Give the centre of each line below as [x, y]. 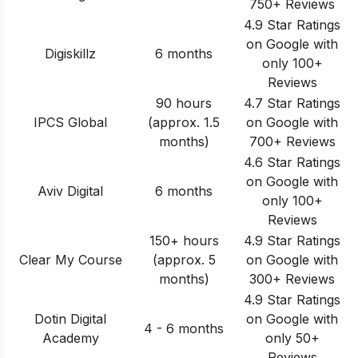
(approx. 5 [184, 260]
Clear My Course [70, 260]
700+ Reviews [292, 142]
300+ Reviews [292, 279]
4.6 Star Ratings [292, 163]
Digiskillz [70, 54]
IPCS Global [70, 123]
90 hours [184, 103]
